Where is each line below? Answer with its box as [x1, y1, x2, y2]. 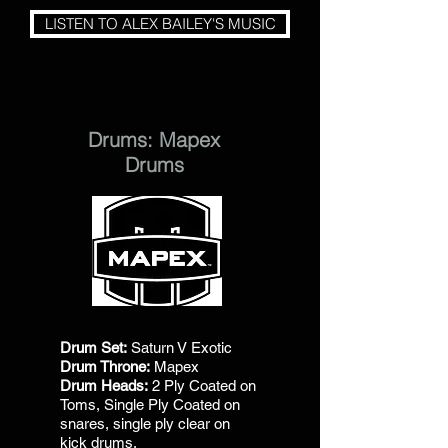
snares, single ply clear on [60, 415, 230, 432]
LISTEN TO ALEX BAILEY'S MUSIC [44, 14, 276, 33]
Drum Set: [60, 339, 127, 356]
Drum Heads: [60, 377, 148, 394]
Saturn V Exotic [127, 339, 236, 356]
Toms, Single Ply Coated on [60, 396, 240, 413]
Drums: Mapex [88, 127, 220, 152]
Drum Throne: [60, 358, 150, 375]
